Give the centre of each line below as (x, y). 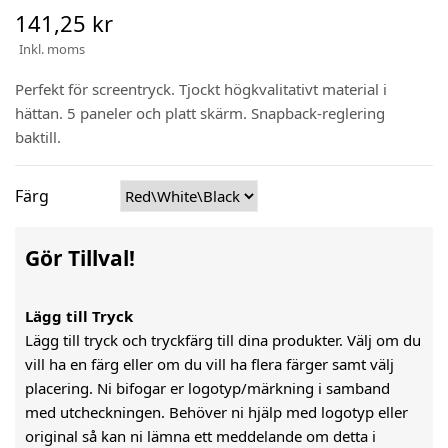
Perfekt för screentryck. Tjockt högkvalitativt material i (201, 88)
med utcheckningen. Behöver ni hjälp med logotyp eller (216, 411)
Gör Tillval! (80, 257)
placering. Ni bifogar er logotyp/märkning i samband (207, 387)
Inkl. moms (52, 48)
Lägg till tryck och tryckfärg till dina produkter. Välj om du (223, 339)
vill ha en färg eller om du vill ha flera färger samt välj (209, 363)
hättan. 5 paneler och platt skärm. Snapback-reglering (200, 112)
